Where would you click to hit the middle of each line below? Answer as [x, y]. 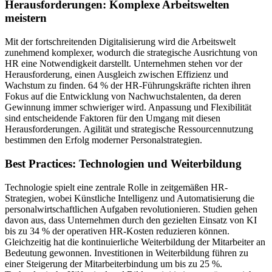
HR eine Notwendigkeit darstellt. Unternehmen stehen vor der [124, 64]
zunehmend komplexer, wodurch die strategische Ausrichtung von [131, 53]
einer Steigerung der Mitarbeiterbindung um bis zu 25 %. [114, 263]
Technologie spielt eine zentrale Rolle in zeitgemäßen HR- [116, 187]
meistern [26, 18]
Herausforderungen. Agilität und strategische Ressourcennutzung [129, 129]
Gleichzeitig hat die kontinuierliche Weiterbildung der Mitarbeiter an [135, 242]
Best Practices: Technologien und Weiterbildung [123, 163]
